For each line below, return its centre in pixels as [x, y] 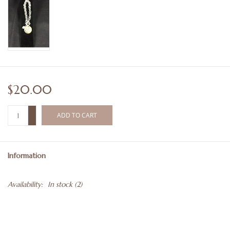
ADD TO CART [77, 116]
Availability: [25, 185]
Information [27, 156]
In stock [60, 185]
